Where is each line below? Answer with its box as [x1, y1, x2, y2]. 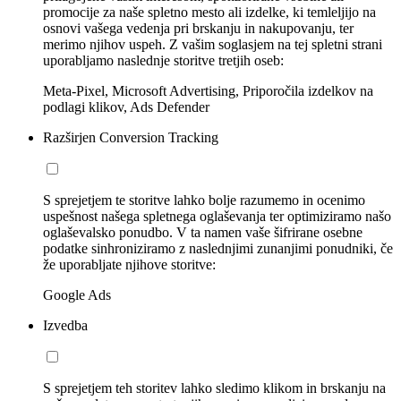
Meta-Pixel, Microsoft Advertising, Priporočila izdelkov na [43, 82, 373, 98]
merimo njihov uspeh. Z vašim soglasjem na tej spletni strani [43, 36, 382, 52]
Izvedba [43, 317, 88, 333]
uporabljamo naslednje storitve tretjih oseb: [43, 52, 284, 68]
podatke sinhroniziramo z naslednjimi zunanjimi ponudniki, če [43, 240, 393, 256]
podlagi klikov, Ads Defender [43, 98, 209, 115]
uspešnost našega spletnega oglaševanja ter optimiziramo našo [43, 208, 391, 224]
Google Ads [43, 286, 111, 303]
